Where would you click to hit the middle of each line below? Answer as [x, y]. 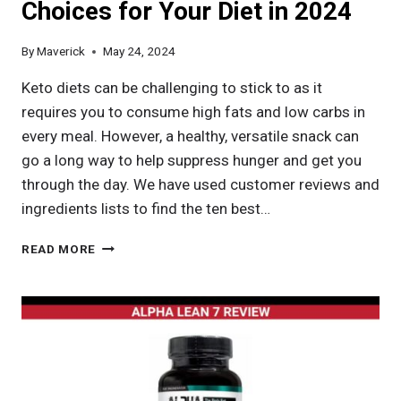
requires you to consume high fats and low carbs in [193, 112]
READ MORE [59, 249]
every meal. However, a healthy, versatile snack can [190, 137]
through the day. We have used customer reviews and [200, 185]
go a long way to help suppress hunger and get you [192, 161]
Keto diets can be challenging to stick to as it [172, 88]
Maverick [61, 51]
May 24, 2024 [140, 51]
